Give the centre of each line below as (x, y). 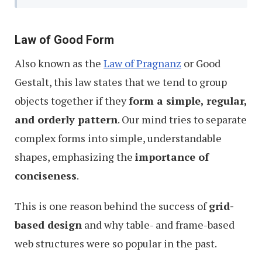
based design (48, 225)
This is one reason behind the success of (112, 206)
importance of (172, 157)
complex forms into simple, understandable (118, 138)
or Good (201, 63)
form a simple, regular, (188, 101)
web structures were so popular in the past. (116, 243)
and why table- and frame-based (158, 225)
